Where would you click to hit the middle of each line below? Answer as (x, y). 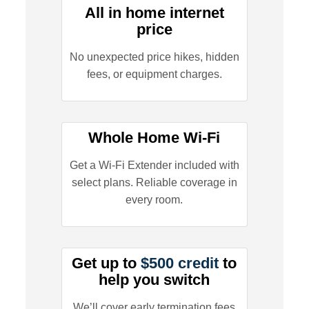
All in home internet (154, 12)
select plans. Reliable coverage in (154, 182)
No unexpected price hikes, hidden (154, 57)
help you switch (154, 279)
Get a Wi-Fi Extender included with (154, 165)
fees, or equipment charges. (154, 74)
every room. (154, 199)
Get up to (107, 263)
